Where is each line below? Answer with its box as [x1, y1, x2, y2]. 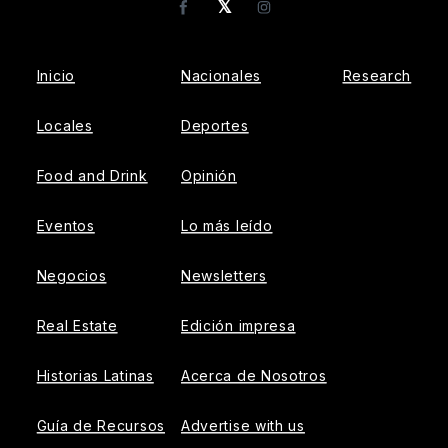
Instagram [262, 4, 355, 26]
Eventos [36, 217, 95, 234]
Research [342, 67, 412, 84]
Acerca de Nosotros [180, 367, 327, 384]
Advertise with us [180, 417, 305, 434]
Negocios [36, 267, 107, 284]
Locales [36, 117, 93, 134]
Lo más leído [180, 217, 273, 234]
